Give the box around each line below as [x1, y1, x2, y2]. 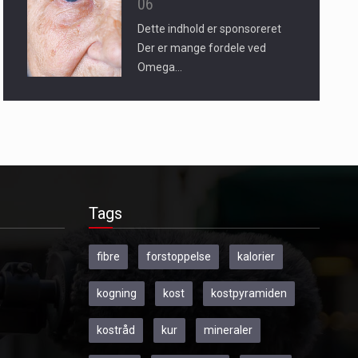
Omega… [137, 61, 182, 74]
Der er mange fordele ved [137, 42, 266, 55]
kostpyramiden [210, 287, 287, 300]
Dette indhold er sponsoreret [137, 22, 281, 36]
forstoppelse [145, 250, 211, 264]
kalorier [237, 250, 275, 264]
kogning [96, 287, 137, 300]
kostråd [96, 324, 135, 337]
